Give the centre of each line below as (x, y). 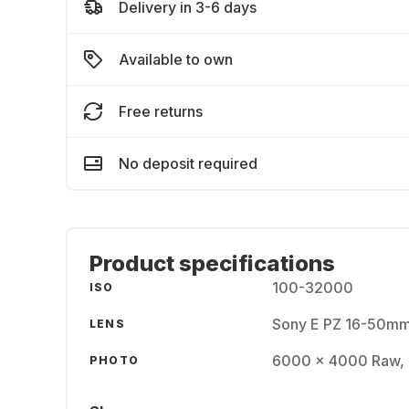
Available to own (176, 59)
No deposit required (188, 163)
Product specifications (212, 263)
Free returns (161, 111)
